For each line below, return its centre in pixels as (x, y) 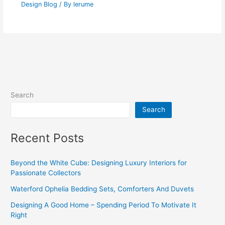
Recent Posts (47, 138)
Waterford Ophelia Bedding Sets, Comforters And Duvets (102, 189)
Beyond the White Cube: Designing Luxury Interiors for (99, 163)
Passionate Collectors (46, 173)
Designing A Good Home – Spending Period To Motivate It (104, 205)
